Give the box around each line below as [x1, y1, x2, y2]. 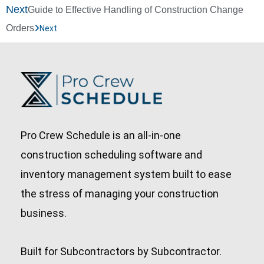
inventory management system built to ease [21, 168, 232, 181]
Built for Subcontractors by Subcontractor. [21, 245, 222, 258]
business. [21, 207, 67, 220]
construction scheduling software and [21, 148, 202, 161]
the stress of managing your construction [21, 187, 219, 200]
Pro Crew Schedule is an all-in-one [21, 129, 181, 142]
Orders [6, 22, 34, 33]
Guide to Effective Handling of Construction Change [28, 4, 243, 15]
